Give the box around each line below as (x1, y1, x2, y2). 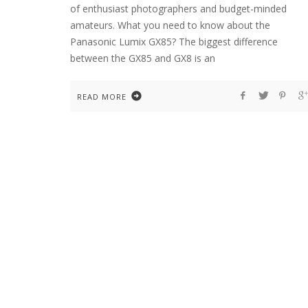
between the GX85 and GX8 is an (70, 51, 215, 65)
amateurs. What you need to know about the (70, 18, 270, 32)
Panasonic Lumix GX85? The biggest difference (70, 34, 278, 48)
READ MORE (77, 91, 126, 102)
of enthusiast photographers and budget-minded (70, 1, 287, 15)
